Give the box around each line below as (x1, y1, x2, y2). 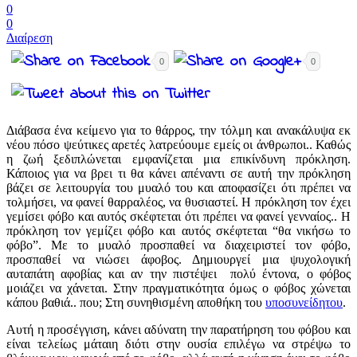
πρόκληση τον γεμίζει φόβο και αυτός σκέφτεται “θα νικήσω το (6, 224, 351, 238)
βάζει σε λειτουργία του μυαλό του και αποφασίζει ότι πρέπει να (6, 181, 351, 195)
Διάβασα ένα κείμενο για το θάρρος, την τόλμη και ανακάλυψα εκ (6, 124, 351, 138)
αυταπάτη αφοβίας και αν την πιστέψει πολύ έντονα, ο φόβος (6, 267, 351, 281)
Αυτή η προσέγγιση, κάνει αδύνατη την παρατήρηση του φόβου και (6, 323, 351, 337)
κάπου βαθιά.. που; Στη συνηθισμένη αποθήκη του (6, 296, 265, 310)
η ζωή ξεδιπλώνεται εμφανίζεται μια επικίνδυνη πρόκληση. (6, 152, 351, 167)
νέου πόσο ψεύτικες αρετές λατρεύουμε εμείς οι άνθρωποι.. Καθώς (6, 138, 351, 152)
